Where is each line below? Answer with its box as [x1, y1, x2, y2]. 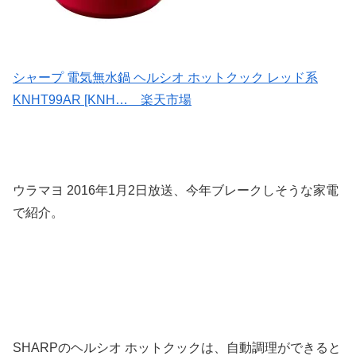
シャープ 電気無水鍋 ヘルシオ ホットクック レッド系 [13, 70, 318, 84]
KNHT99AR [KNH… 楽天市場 [13, 92, 192, 106]
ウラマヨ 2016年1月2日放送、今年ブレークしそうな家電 [13, 183, 339, 197]
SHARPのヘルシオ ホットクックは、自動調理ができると [13, 340, 341, 354]
